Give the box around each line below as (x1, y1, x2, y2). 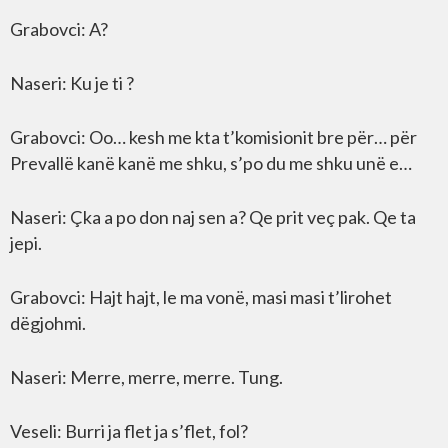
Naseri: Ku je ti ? (10, 72, 134, 94)
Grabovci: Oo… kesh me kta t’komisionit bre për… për (10, 126, 417, 148)
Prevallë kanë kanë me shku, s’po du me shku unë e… (10, 152, 412, 174)
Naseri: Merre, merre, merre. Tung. (10, 366, 283, 388)
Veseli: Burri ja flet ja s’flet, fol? (10, 420, 248, 442)
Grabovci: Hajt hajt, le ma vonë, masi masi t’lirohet (10, 286, 392, 308)
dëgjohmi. (10, 312, 86, 334)
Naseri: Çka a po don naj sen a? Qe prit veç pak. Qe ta (10, 206, 416, 228)
